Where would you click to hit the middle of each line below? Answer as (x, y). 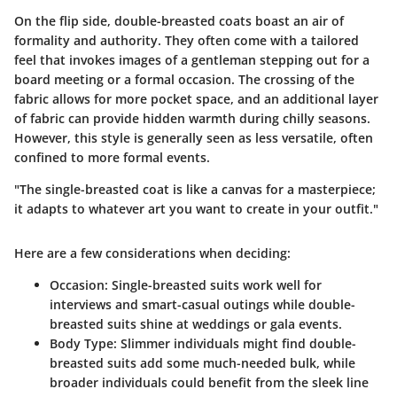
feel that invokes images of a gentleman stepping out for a (192, 60)
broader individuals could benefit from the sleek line (209, 382)
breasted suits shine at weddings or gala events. (196, 324)
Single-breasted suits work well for (215, 285)
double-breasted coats (183, 21)
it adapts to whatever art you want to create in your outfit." (196, 209)
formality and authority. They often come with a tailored (187, 40)
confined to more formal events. (112, 157)
